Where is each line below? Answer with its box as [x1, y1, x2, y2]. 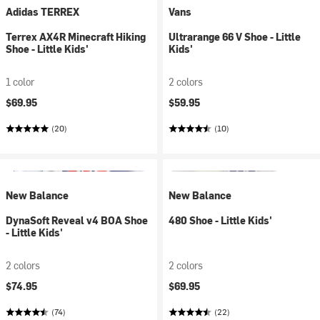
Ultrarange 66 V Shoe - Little [169, 30, 301, 44]
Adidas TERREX [6, 5, 79, 19]
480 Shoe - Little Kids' [169, 214, 272, 227]
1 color [6, 75, 34, 89]
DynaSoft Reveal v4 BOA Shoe [6, 214, 148, 227]
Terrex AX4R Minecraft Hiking [6, 30, 146, 44]
